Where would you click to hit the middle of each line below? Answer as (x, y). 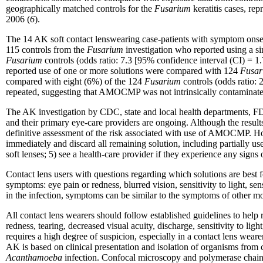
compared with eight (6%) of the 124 (75, 82)
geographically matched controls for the (80, 9)
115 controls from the (46, 50)
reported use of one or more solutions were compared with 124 (123, 71)
